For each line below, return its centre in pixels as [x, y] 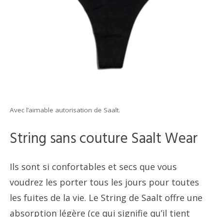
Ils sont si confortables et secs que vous [93, 167]
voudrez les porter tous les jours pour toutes [104, 182]
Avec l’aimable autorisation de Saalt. [65, 110]
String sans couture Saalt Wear [104, 139]
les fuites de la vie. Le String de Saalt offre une [106, 198]
